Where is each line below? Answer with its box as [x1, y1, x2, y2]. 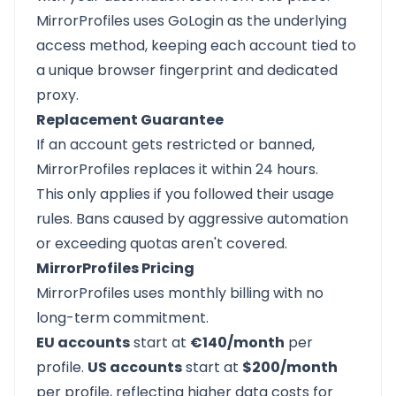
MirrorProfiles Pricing [36, 258, 194, 278]
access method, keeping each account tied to [36, 35, 356, 56]
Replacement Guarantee [36, 110, 224, 130]
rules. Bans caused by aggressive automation [36, 209, 348, 229]
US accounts [88, 357, 182, 377]
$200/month [242, 357, 338, 377]
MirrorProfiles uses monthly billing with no [36, 283, 324, 303]
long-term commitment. [36, 308, 209, 328]
